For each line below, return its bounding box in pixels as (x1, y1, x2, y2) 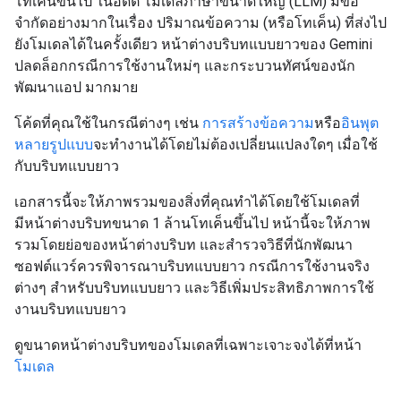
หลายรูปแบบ (14, 136, 93, 153)
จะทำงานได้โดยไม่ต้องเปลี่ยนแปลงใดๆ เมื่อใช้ (93, 136, 378, 153)
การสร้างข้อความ (202, 115, 314, 132)
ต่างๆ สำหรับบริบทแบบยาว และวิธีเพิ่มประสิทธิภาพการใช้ (14, 279, 374, 296)
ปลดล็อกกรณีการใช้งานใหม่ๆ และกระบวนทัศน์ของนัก (14, 57, 355, 74)
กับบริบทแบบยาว (14, 158, 119, 175)
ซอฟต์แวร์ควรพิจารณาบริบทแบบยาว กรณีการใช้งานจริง (14, 258, 370, 275)
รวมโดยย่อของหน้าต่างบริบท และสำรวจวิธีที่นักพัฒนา (14, 236, 353, 253)
